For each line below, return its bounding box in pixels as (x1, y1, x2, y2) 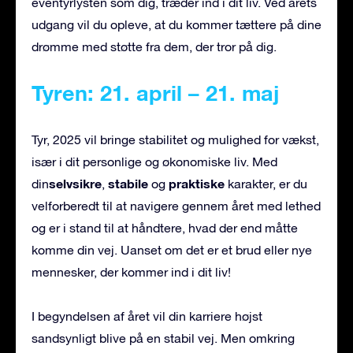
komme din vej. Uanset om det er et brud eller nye (32, 243, 312, 258)
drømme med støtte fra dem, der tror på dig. (32, 39, 277, 54)
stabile (108, 176, 148, 191)
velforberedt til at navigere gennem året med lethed (32, 199, 321, 214)
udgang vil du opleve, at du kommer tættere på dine (32, 17, 321, 32)
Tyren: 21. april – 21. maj (32, 80, 280, 106)
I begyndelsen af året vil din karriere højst (32, 309, 262, 324)
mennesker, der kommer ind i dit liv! (32, 265, 231, 280)
